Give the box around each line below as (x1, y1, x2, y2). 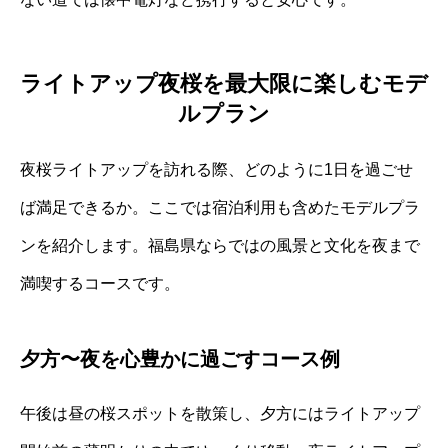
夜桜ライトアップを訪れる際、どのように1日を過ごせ (20, 161, 413, 179)
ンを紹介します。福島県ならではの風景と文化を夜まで (20, 237, 420, 255)
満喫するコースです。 (20, 275, 180, 293)
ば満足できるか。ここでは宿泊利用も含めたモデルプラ (20, 199, 420, 217)
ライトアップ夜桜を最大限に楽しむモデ (20, 71, 428, 97)
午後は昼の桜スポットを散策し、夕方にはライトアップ (20, 405, 420, 423)
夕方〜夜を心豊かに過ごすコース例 (20, 348, 340, 371)
